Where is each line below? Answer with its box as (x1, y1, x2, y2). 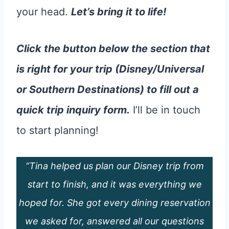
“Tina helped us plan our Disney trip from (25, 160, 204, 171)
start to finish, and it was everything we (27, 178, 202, 190)
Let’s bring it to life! (71, 5, 166, 18)
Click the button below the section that (16, 42, 210, 55)
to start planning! (16, 124, 99, 136)
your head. (16, 5, 71, 18)
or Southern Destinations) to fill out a (16, 83, 199, 96)
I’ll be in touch (130, 103, 200, 116)
